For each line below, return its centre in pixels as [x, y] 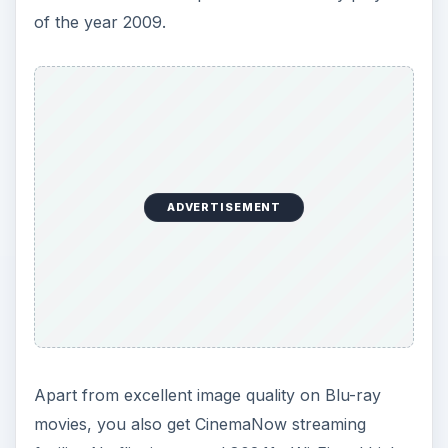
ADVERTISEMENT [224, 207]
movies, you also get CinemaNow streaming [199, 424]
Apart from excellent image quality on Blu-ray [207, 395]
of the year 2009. [99, 21]
